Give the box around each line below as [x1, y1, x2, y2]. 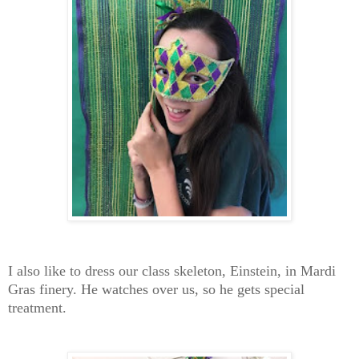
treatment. [8, 299, 67, 316]
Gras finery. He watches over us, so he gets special [8, 280, 305, 297]
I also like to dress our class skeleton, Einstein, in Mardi [8, 262, 336, 279]
